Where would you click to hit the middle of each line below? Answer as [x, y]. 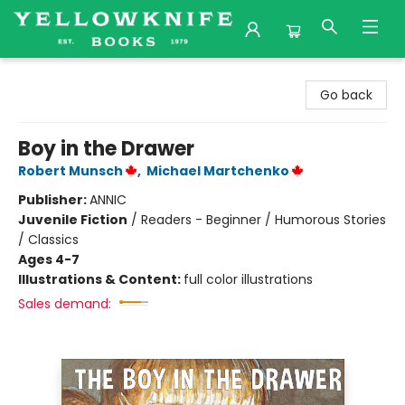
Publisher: [54, 200]
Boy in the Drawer [106, 149]
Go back [346, 95]
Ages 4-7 [49, 259]
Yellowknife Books [69, 75]
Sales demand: [65, 304]
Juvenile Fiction [73, 220]
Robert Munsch [71, 171]
